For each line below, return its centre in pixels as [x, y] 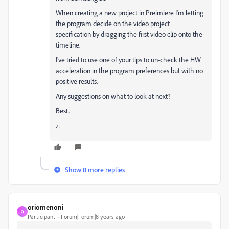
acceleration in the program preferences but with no [129, 70]
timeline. [68, 45]
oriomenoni [45, 207]
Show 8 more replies [95, 169]
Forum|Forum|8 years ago [93, 216]
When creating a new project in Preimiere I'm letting [130, 13]
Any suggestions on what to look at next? [113, 96]
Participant [41, 216]
